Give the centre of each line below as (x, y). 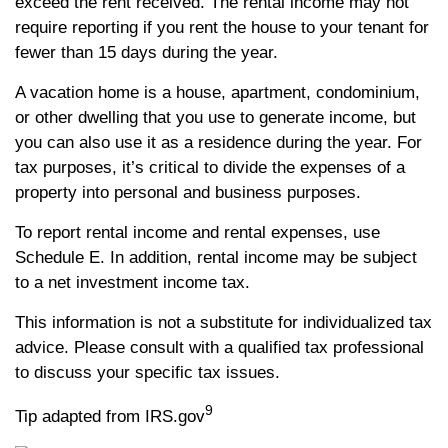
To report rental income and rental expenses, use (197, 232)
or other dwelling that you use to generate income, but (215, 117)
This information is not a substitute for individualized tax (223, 322)
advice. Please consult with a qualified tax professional (219, 347)
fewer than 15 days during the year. (146, 52)
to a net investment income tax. (132, 282)
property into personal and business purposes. (188, 192)
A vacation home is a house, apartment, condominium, (217, 92)
